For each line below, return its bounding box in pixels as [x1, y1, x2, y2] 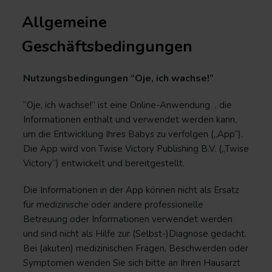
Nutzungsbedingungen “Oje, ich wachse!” [23, 72, 214, 85]
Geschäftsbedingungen [22, 36, 192, 57]
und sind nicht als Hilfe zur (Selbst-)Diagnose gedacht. [23, 228, 246, 240]
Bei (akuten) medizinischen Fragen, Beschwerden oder [23, 242, 248, 254]
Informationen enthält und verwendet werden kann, [23, 114, 237, 126]
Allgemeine [22, 12, 107, 33]
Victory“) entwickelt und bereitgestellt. [23, 157, 185, 169]
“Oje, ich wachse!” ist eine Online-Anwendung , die [23, 99, 232, 111]
